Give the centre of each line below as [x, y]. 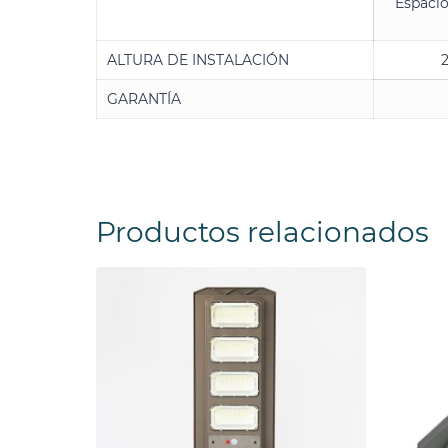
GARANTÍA [144, 99]
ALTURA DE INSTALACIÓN [198, 60]
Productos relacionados [262, 232]
